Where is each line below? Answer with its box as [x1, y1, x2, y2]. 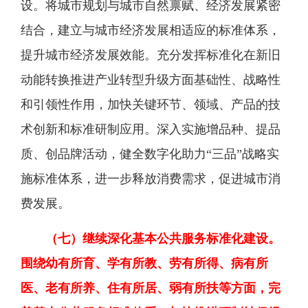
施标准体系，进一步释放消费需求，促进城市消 [21, 172, 280, 186]
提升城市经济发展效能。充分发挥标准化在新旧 [21, 48, 280, 62]
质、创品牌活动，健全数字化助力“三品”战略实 [21, 147, 279, 161]
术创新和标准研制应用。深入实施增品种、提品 [21, 122, 280, 136]
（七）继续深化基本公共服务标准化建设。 [45, 232, 280, 245]
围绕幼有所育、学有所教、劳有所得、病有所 [21, 256, 268, 270]
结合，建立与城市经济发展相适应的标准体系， [21, 23, 280, 37]
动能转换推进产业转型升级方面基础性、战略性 [21, 73, 280, 87]
